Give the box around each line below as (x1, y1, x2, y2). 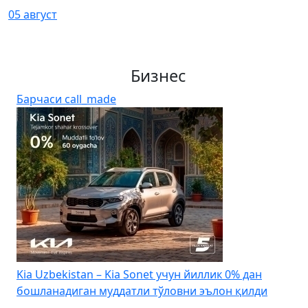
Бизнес (131, 65, 186, 87)
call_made (65, 91, 116, 107)
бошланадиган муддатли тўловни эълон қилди (16, 283, 267, 298)
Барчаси (16, 91, 65, 107)
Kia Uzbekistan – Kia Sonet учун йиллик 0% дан (16, 267, 262, 282)
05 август (8, 7, 57, 22)
